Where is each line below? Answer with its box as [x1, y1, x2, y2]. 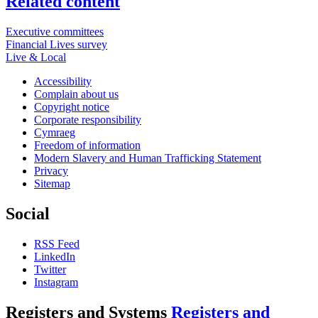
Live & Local [6, 50, 66, 63]
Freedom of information [34, 138, 141, 151]
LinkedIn [34, 250, 75, 263]
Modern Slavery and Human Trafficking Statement [34, 151, 261, 164]
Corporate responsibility [34, 113, 141, 126]
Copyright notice [34, 100, 109, 113]
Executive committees [6, 25, 104, 38]
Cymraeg [34, 126, 75, 138]
